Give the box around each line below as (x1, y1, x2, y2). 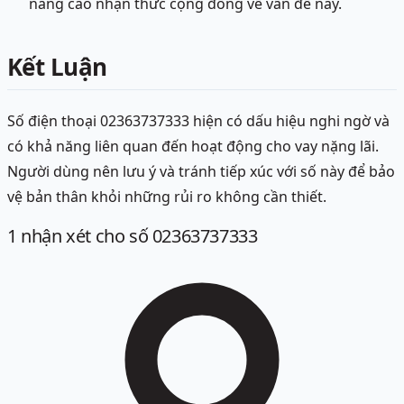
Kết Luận (7, 50, 107, 84)
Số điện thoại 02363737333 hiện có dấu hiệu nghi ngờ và (7, 111, 390, 132)
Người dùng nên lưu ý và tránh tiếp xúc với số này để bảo (7, 161, 395, 182)
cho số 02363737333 (91, 223, 258, 248)
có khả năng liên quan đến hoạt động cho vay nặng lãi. (7, 136, 379, 157)
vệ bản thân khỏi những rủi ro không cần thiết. (7, 187, 326, 207)
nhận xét (16, 223, 92, 248)
